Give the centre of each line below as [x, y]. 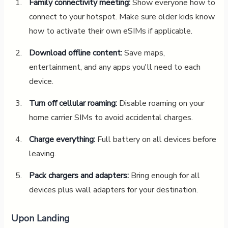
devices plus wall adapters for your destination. [113, 190]
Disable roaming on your [161, 103]
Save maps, [143, 53]
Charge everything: [62, 139]
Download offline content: [75, 53]
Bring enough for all [164, 175]
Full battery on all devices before [155, 139]
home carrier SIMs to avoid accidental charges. [111, 117]
